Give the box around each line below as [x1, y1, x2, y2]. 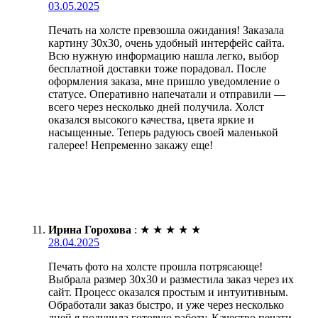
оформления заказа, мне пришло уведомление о [48, 75, 280, 87]
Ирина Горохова [48, 223, 131, 236]
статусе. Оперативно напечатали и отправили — [48, 87, 285, 100]
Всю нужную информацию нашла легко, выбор [48, 49, 279, 62]
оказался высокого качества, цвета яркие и [48, 113, 254, 126]
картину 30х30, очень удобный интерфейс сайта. [48, 36, 285, 49]
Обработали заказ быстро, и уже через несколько [48, 298, 284, 311]
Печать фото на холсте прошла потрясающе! [48, 260, 263, 273]
